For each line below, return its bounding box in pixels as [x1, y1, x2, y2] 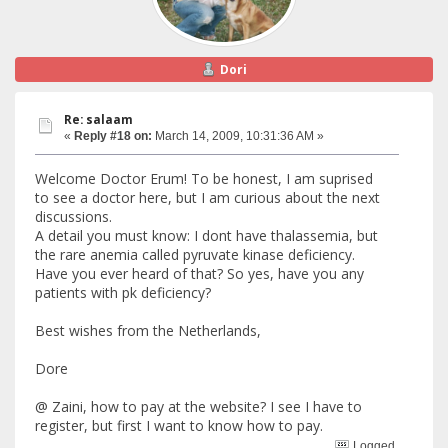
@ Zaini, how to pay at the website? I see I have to [35, 396, 362, 416]
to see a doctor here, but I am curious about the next [35, 187, 380, 207]
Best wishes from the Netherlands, [35, 320, 261, 340]
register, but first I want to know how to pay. [35, 415, 323, 435]
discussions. [35, 206, 112, 226]
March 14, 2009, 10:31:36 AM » [152, 129, 324, 144]
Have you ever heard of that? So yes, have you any [35, 263, 364, 283]
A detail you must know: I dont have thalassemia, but [35, 225, 378, 245]
